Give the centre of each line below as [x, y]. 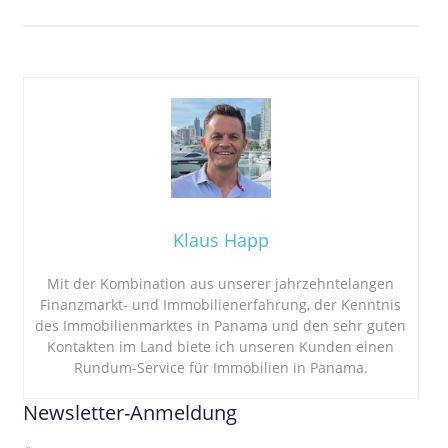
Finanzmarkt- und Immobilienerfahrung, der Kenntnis [221, 304]
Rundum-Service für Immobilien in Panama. [220, 367]
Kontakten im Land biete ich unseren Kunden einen [221, 346]
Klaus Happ [220, 239]
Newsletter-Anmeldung [130, 412]
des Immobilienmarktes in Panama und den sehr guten [221, 325]
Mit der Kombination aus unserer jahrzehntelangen [221, 283]
